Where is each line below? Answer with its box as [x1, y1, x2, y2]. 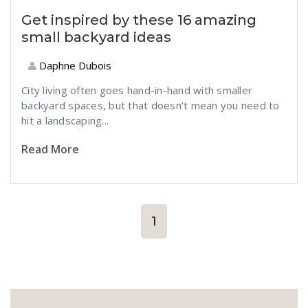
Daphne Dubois [36, 58, 111, 72]
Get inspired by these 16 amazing [21, 12, 256, 28]
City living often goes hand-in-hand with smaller [21, 83, 252, 97]
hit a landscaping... [21, 113, 109, 127]
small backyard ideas [21, 29, 171, 45]
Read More [21, 142, 79, 157]
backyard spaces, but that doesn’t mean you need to [21, 98, 280, 112]
